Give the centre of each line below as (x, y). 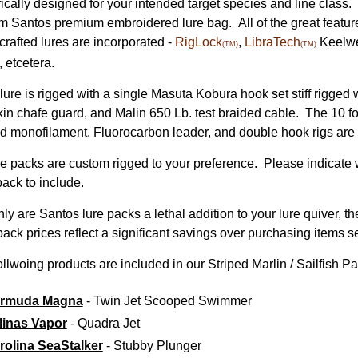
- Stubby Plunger (152, 346)
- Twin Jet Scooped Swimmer (167, 301)
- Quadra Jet (103, 323)
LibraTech (272, 42)
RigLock (198, 42)
